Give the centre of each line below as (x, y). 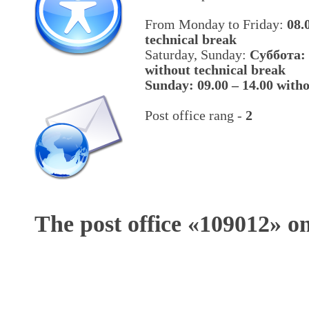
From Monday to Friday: (216, 24)
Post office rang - (195, 115)
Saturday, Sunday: (197, 54)
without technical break (215, 69)
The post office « (117, 223)
